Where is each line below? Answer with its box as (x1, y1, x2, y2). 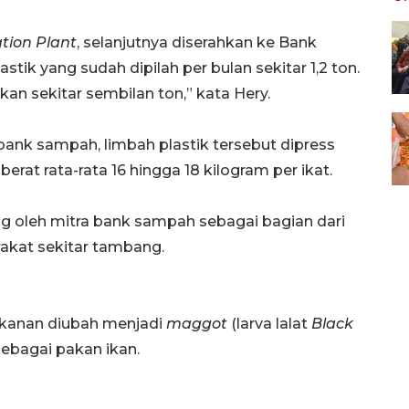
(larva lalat (227, 314, 311, 332)
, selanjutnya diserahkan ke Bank (77, 33, 317, 51)
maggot (166, 314, 227, 332)
